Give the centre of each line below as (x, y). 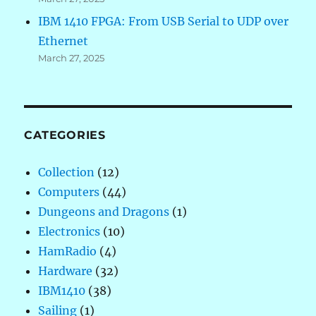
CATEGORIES (65, 135)
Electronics (69, 231)
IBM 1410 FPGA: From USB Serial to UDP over (164, 21)
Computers (69, 192)
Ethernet (63, 41)
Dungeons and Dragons (104, 211)
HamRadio (68, 251)
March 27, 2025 (72, 57)
